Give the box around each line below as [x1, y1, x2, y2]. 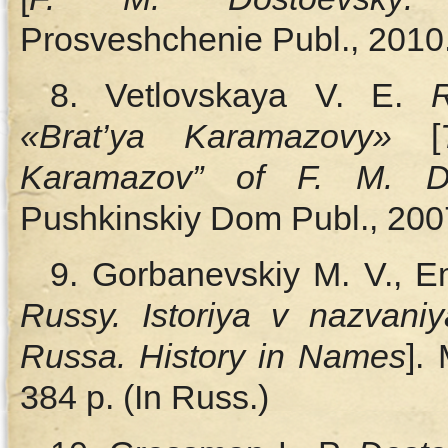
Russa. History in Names [20, 337, 407, 375]
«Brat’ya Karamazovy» [20, 117, 392, 155]
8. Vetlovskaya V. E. [50, 76, 431, 114]
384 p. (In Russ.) [20, 378, 269, 416]
